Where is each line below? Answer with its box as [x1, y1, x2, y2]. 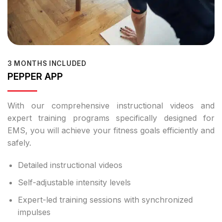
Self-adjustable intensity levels [17, 177, 131, 187]
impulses [17, 207, 51, 217]
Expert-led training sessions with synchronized [17, 194, 193, 205]
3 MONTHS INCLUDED [7, 59, 87, 67]
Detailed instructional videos [17, 160, 122, 170]
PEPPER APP [7, 70, 63, 82]
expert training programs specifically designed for [7, 112, 215, 123]
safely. [7, 137, 31, 148]
